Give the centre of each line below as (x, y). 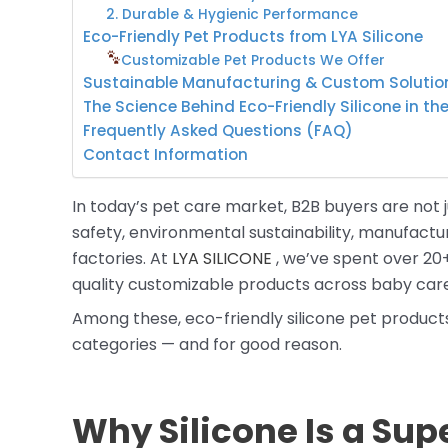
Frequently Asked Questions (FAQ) (218, 131)
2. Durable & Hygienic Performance (231, 14)
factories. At (122, 258)
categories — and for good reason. (207, 344)
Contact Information (165, 155)
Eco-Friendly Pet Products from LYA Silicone (253, 36)
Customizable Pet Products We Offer (253, 61)
